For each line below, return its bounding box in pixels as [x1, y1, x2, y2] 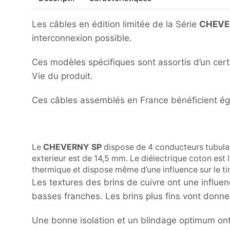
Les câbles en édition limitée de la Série [32, 19, 199, 30]
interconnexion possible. [32, 33, 132, 44]
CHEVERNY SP [43, 142, 102, 152]
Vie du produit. [32, 71, 93, 82]
